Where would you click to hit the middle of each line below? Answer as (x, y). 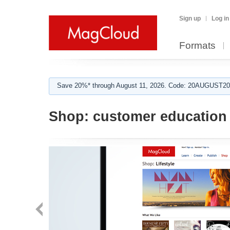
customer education (158, 117)
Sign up (190, 18)
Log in (220, 18)
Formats (197, 45)
